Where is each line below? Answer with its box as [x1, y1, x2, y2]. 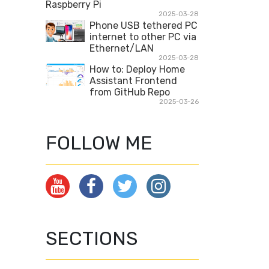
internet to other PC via [89, 31, 196, 43]
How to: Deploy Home [89, 64, 185, 75]
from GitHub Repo [89, 86, 170, 98]
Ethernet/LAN [89, 43, 154, 54]
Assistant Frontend [89, 75, 177, 86]
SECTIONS [46, 227, 138, 250]
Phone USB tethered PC [89, 20, 198, 31]
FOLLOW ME [46, 131, 153, 154]
